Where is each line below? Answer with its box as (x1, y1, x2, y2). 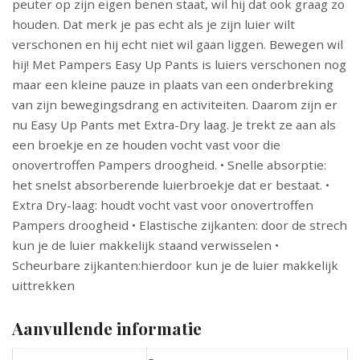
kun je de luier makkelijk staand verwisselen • (12, 237, 279, 254)
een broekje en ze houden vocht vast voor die (12, 137, 280, 153)
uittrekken (12, 277, 75, 294)
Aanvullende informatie (12, 317, 202, 340)
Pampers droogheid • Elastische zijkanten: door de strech (12, 217, 347, 234)
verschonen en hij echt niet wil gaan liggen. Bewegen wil (12, 36, 343, 53)
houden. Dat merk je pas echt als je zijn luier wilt (12, 16, 295, 33)
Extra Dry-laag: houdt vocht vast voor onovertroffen (12, 197, 313, 214)
